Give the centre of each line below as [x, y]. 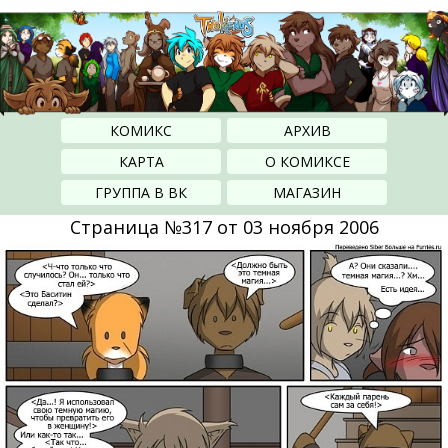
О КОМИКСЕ [307, 162]
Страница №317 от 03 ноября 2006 [224, 227]
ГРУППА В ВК [141, 193]
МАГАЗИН [307, 193]
